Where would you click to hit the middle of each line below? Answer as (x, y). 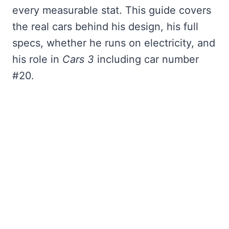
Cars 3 (78, 60)
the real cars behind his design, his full (105, 27)
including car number (146, 60)
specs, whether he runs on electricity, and (114, 43)
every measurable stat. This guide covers (112, 10)
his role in (37, 60)
